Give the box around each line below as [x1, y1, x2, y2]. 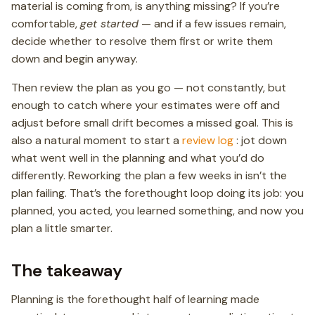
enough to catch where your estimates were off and [11, 98, 280, 112]
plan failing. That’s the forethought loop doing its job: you [11, 186, 304, 200]
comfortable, [11, 16, 80, 31]
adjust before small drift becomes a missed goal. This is [11, 115, 293, 130]
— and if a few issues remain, [139, 16, 286, 31]
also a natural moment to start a [11, 133, 182, 148]
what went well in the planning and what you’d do [11, 150, 264, 165]
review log [182, 133, 233, 148]
